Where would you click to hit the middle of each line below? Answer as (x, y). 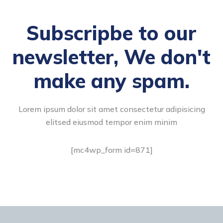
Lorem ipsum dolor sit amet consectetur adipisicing (111, 109)
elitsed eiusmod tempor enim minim (111, 122)
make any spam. (111, 80)
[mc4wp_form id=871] (111, 150)
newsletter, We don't (111, 56)
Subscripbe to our (111, 33)
